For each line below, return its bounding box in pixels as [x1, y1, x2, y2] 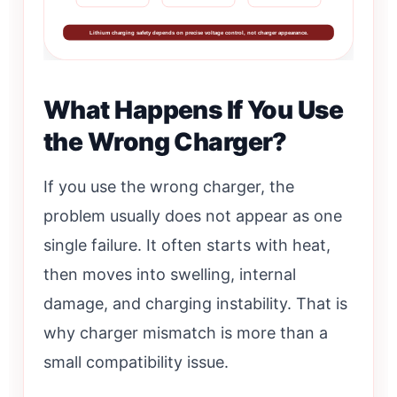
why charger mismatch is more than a [43, 323, 328, 342]
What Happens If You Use [43, 94, 344, 125]
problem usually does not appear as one [43, 206, 342, 225]
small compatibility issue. [43, 352, 229, 371]
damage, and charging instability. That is [43, 293, 347, 313]
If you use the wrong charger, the [43, 176, 294, 196]
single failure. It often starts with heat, [43, 235, 331, 254]
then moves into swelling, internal [43, 264, 296, 284]
